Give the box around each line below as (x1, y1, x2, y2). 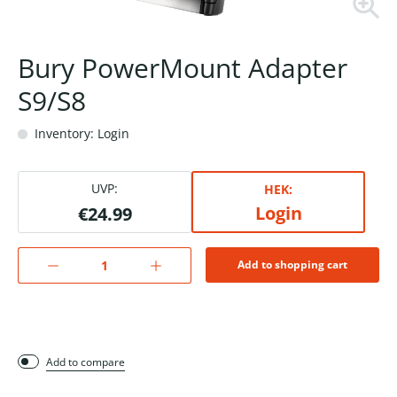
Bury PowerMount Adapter (18, 50, 347, 87)
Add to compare (46, 354, 125, 370)
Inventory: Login (31, 125, 129, 143)
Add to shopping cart (237, 257, 347, 273)
